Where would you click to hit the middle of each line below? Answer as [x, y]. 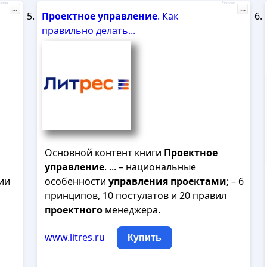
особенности [76, 181]
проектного [73, 210]
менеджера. [131, 210]
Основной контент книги [104, 153]
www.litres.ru [74, 237]
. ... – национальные [150, 167]
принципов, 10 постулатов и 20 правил [135, 195]
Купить [144, 237]
